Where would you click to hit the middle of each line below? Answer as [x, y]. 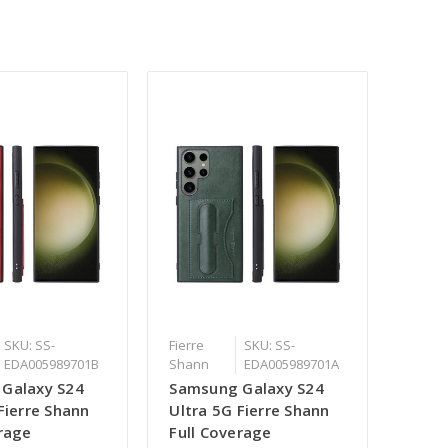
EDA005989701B [51, 364]
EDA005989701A [291, 364]
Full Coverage [220, 432]
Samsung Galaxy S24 [246, 388]
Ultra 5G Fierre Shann [249, 410]
